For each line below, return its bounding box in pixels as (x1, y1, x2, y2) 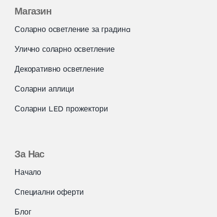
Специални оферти (14, 187, 84, 197)
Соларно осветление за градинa (14, 24, 131, 34)
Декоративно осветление (14, 64, 104, 74)
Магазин (14, 5, 52, 17)
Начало (14, 167, 42, 177)
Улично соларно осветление (14, 44, 115, 54)
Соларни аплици (14, 84, 74, 93)
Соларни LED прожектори (14, 104, 108, 113)
